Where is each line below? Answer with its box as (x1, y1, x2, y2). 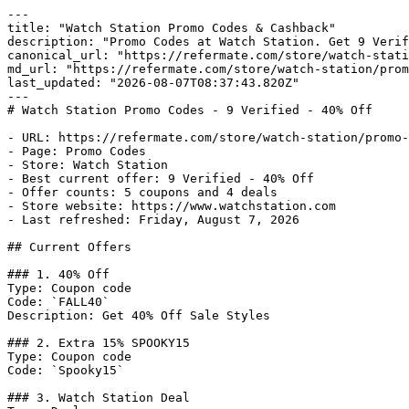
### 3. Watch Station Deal (7, 391, 190, 404)
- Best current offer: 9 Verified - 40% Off (7, 172, 314, 185)
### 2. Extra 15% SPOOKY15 (7, 336, 190, 350)
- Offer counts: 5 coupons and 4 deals (7, 185, 278, 199)
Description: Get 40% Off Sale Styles (7, 309, 270, 322)
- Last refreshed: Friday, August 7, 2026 (7, 213, 299, 226)
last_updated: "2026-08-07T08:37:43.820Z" (7, 76, 299, 89)
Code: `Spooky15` (7, 363, 124, 377)
